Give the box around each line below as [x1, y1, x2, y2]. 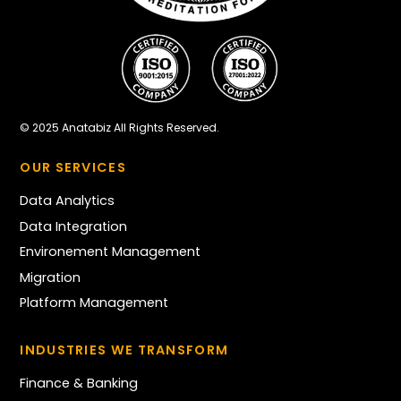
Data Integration [20, 217, 128, 235]
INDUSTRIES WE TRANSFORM [20, 341, 229, 360]
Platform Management [20, 294, 169, 312]
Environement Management [20, 243, 201, 261]
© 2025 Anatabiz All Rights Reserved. [20, 119, 220, 135]
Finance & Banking [20, 374, 139, 393]
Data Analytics [20, 192, 115, 210]
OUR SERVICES [20, 158, 126, 177]
